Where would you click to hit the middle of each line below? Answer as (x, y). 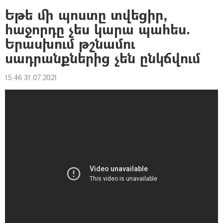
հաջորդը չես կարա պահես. (98, 29)
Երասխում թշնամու (70, 44)
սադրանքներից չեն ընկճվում (103, 58)
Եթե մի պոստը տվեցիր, (86, 15)
